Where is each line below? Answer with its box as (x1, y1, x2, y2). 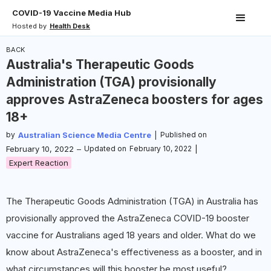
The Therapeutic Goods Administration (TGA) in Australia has (6, 195, 258, 207)
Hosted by (12, 22, 47, 30)
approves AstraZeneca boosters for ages (6, 92, 263, 107)
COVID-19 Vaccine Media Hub (12, 8, 131, 18)
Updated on (84, 144, 126, 153)
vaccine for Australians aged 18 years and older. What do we (6, 229, 256, 241)
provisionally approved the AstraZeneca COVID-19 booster (6, 212, 249, 224)
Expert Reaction (9, 158, 68, 168)
